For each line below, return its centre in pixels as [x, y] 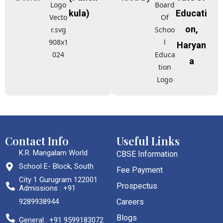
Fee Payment [140, 170]
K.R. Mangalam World [53, 153]
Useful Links [148, 141]
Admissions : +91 [47, 188]
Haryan [192, 45]
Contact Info [37, 141]
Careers [130, 202]
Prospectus [137, 186]
